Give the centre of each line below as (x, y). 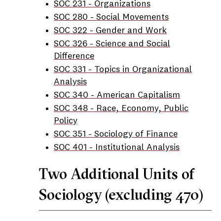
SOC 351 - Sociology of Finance (116, 134)
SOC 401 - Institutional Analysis (117, 147)
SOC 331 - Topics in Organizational (123, 70)
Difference (74, 56)
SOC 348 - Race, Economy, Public (121, 109)
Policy (66, 121)
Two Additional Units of (117, 174)
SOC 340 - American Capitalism (117, 95)
